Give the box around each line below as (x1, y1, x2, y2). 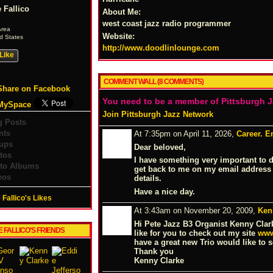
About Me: (102, 7, 141, 16)
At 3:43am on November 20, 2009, (134, 205, 258, 215)
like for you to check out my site (134, 228, 258, 238)
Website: (102, 31, 135, 41)
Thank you (134, 246, 174, 256)
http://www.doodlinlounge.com (102, 43, 219, 52)
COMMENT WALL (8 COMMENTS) (104, 77, 204, 86)
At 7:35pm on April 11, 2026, (134, 129, 236, 138)
